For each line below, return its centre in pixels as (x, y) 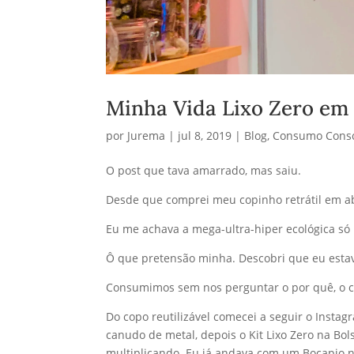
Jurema (147, 135)
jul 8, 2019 (205, 135)
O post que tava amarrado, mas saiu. (204, 170)
